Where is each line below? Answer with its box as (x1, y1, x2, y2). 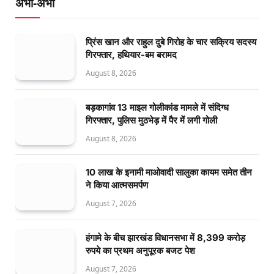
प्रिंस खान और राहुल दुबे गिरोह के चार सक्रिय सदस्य (86, 36, 256, 48)
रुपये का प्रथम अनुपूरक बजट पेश (86, 244, 195, 256)
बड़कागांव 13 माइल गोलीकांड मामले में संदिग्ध (86, 101, 229, 113)
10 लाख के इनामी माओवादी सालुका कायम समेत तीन (86, 166, 252, 179)
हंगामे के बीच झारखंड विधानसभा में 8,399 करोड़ (86, 231, 245, 243)
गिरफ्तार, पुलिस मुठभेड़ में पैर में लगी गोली (86, 114, 217, 126)
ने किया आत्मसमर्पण (86, 179, 148, 191)
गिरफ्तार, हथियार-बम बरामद (86, 49, 177, 61)
